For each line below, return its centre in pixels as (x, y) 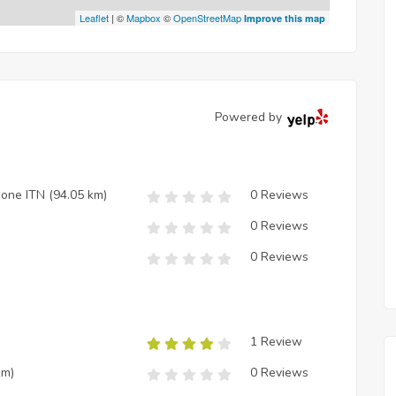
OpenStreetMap (207, 17)
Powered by (248, 117)
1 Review (276, 341)
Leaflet (94, 17)
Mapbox (144, 17)
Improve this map (285, 18)
